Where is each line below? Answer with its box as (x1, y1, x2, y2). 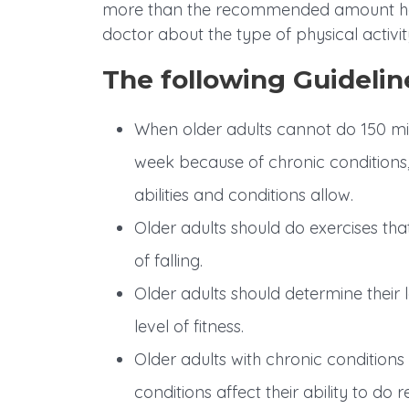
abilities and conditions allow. (134, 184, 353, 206)
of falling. (134, 250, 203, 272)
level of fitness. (134, 316, 244, 338)
